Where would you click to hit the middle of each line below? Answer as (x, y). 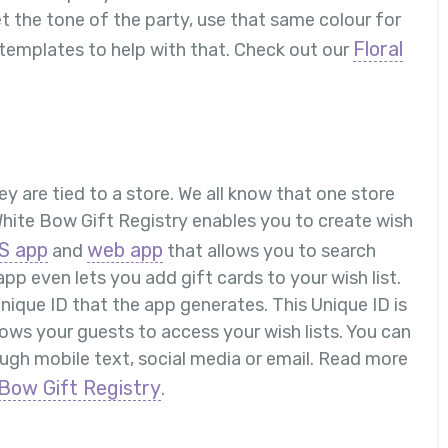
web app (125, 250)
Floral (378, 49)
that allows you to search (269, 251)
